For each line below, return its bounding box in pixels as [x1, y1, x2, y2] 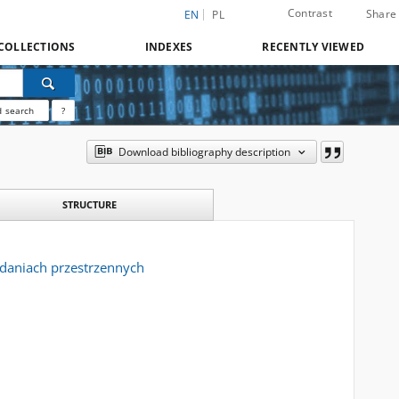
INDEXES [144, 39, 193, 54]
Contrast [287, 5, 332, 20]
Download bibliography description [118, 144, 290, 159]
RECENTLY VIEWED [262, 39, 364, 54]
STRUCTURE [61, 198, 117, 211]
